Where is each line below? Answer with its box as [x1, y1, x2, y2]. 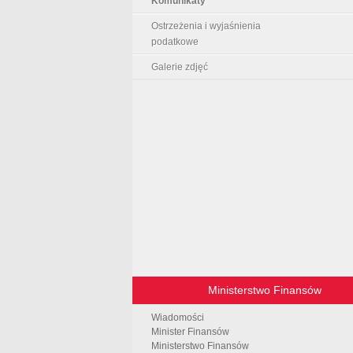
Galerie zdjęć [151, 61, 208, 72]
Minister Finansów [151, 325, 229, 337]
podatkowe [151, 35, 199, 47]
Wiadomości [151, 311, 204, 323]
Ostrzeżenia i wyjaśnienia [151, 20, 261, 32]
